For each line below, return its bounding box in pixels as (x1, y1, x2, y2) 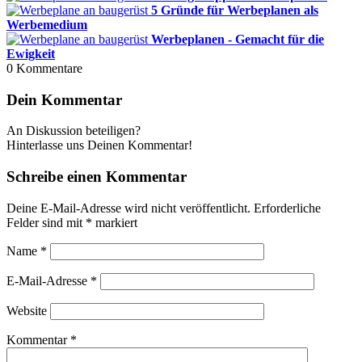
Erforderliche (254, 200, 321, 215)
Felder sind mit (6, 215, 86, 229)
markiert (92, 215, 137, 229)
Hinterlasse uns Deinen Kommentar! (6, 138, 192, 153)
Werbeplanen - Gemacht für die (151, 32, 324, 46)
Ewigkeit (6, 46, 55, 61)
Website (6, 303, 47, 318)
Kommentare (16, 61, 82, 75)
